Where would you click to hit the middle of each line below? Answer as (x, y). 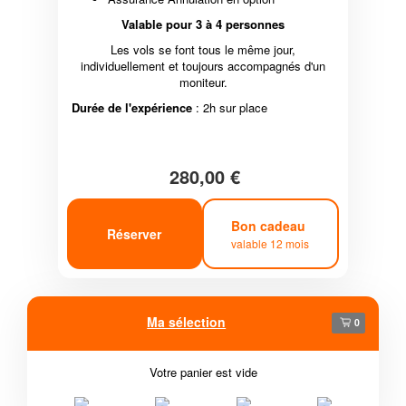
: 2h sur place (230, 108)
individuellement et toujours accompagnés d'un (203, 66)
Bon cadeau (271, 225)
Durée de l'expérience (132, 108)
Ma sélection (187, 322)
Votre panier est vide (203, 372)
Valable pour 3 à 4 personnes (203, 24)
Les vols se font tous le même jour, (203, 50)
